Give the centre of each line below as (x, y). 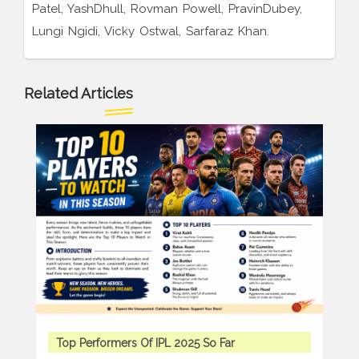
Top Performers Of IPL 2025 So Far (145, 343)
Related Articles (79, 94)
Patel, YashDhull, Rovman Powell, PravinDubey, (167, 9)
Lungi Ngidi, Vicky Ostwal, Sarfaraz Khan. (151, 32)
